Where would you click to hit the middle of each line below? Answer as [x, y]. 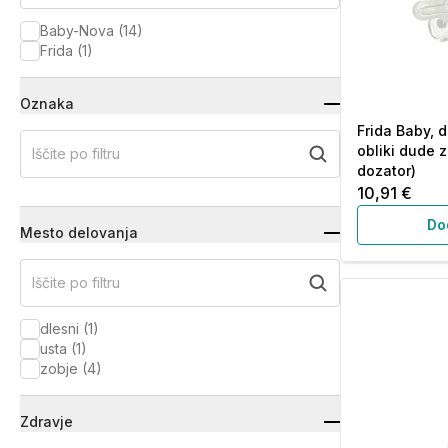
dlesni [59, 328]
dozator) [386, 170]
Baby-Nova [77, 30]
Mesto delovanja [79, 232]
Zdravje [46, 421]
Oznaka [47, 103]
